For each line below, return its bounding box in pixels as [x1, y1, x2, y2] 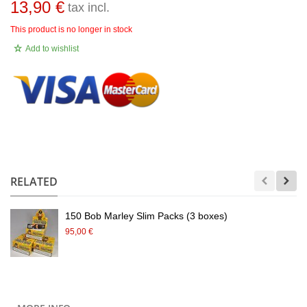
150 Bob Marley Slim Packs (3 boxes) [65, 210, 228, 221]
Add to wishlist [25, 43, 79, 53]
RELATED [10, 173, 58, 189]
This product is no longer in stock [10, 24, 132, 34]
